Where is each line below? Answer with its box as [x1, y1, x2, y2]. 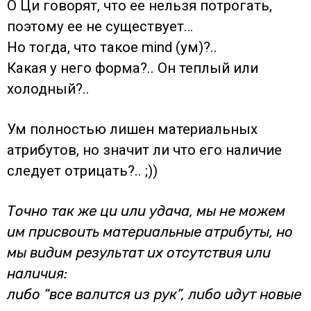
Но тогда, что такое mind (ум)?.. [7, 39, 217, 56]
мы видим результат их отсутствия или [7, 244, 271, 262]
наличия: [7, 265, 67, 283]
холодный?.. [7, 81, 90, 98]
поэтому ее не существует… [7, 18, 193, 35]
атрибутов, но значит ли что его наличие [7, 142, 282, 159]
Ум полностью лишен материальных [7, 121, 258, 138]
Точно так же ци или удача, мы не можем [7, 203, 285, 220]
